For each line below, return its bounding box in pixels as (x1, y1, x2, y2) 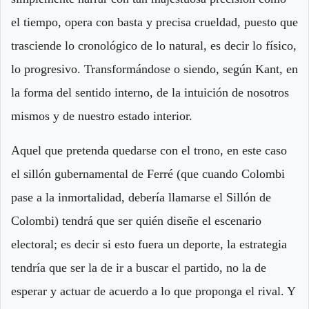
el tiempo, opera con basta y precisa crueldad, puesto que (11, 15, 298, 30)
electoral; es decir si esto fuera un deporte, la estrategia (11, 237, 287, 252)
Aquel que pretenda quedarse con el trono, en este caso (11, 143, 287, 158)
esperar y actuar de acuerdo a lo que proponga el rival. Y (11, 284, 295, 299)
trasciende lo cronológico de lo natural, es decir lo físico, (11, 39, 297, 53)
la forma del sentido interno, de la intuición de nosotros (11, 86, 289, 100)
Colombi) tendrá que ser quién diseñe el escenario (11, 214, 261, 228)
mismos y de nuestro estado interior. (11, 109, 192, 123)
